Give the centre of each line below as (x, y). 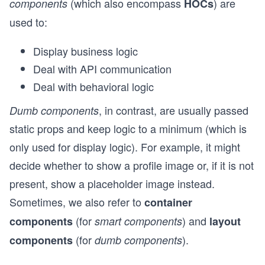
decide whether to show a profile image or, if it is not (132, 165)
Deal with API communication (102, 69)
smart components (138, 221)
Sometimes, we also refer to (77, 202)
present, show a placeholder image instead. (112, 183)
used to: (28, 22)
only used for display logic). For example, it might (125, 147)
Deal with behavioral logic (93, 86)
